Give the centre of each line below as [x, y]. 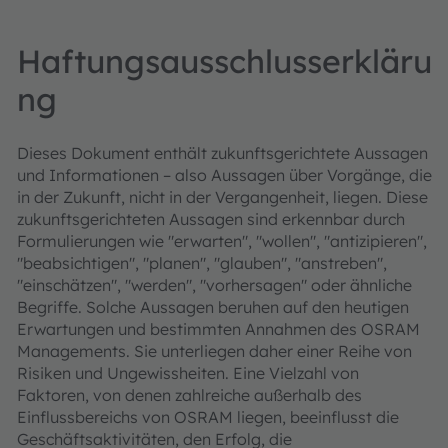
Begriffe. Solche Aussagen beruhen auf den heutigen [213, 307]
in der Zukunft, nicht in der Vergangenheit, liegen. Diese [222, 197]
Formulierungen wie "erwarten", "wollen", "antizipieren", [222, 241]
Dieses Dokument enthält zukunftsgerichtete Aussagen [222, 153]
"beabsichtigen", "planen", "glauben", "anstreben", [202, 263]
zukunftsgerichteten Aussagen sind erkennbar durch [211, 219]
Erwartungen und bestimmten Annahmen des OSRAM [218, 329]
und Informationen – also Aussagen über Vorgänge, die [224, 175]
